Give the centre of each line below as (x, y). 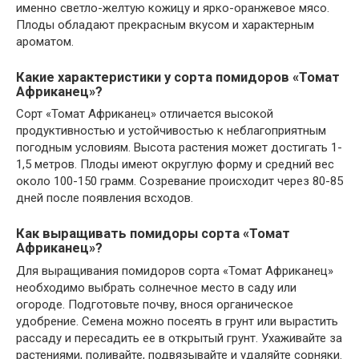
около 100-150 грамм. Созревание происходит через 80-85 (179, 182)
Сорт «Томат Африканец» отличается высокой (145, 114)
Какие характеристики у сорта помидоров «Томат (178, 77)
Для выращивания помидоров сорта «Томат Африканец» (175, 270)
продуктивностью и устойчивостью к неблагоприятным (171, 131)
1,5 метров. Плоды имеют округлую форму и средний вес (175, 165)
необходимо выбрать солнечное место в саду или (156, 287)
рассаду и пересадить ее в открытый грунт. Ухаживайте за (179, 338)
